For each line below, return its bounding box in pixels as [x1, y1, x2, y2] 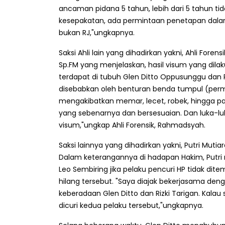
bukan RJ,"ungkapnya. [59, 28, 135, 38]
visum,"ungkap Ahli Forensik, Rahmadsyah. [59, 120, 205, 131]
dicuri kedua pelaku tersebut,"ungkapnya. [59, 200, 203, 211]
